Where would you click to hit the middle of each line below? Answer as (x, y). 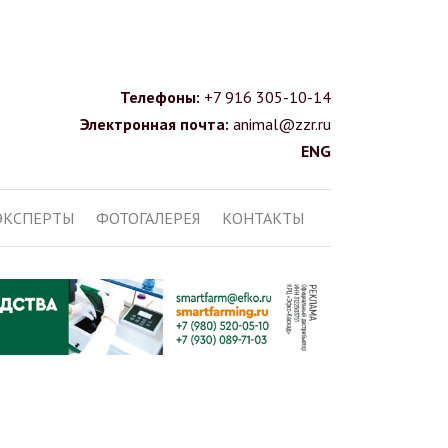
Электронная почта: (156, 124)
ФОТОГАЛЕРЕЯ (147, 218)
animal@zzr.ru (282, 124)
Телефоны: (162, 97)
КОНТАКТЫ (262, 218)
